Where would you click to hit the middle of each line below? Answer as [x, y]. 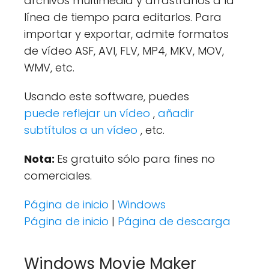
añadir [176, 113]
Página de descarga [174, 221]
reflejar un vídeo [108, 113]
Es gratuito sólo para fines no [136, 159]
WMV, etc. [49, 67]
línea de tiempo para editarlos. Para [123, 17]
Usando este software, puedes [107, 96]
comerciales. [58, 175]
